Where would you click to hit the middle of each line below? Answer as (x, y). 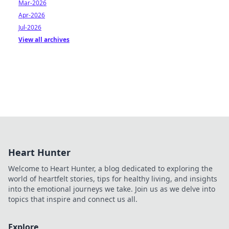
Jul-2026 (30, 27)
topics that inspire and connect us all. (73, 199)
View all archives (44, 40)
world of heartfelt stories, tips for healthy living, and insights (113, 179)
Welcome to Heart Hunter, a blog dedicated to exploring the (110, 168)
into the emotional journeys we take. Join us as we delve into (112, 189)
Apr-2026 (32, 15)
